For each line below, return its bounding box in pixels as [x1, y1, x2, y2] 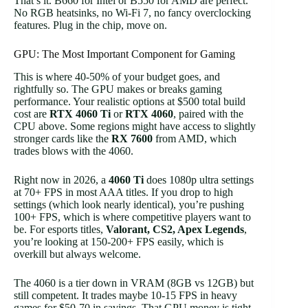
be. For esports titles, [14, 223, 106, 235]
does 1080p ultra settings [144, 173, 254, 186]
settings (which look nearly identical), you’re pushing [14, 198, 244, 210]
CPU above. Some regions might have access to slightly [14, 120, 256, 132]
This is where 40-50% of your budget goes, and [14, 70, 220, 82]
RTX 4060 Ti [49, 107, 111, 120]
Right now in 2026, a [14, 173, 109, 186]
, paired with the [173, 107, 243, 120]
